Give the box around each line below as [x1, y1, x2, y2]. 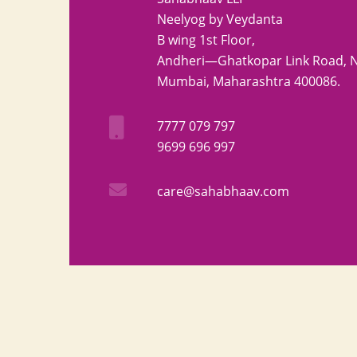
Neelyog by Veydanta [157, 10, 283, 28]
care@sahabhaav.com [157, 182, 289, 200]
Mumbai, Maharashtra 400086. [157, 73, 340, 90]
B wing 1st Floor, [157, 31, 255, 49]
